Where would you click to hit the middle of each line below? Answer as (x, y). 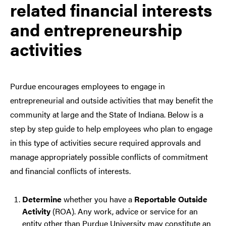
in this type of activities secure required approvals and (105, 143)
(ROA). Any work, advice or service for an (124, 211)
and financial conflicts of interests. (70, 171)
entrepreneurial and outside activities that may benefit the (111, 100)
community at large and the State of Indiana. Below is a (107, 115)
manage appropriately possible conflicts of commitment (109, 157)
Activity (36, 211)
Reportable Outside (171, 199)
